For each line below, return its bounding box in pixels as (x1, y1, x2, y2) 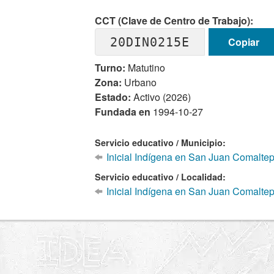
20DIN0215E (110, 34, 190, 50)
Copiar (228, 34, 259, 49)
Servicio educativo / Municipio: (95, 136, 226, 149)
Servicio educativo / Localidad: (95, 171, 226, 183)
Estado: (95, 90, 131, 104)
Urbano (122, 75, 157, 89)
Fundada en (95, 105, 154, 119)
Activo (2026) (131, 90, 191, 104)
